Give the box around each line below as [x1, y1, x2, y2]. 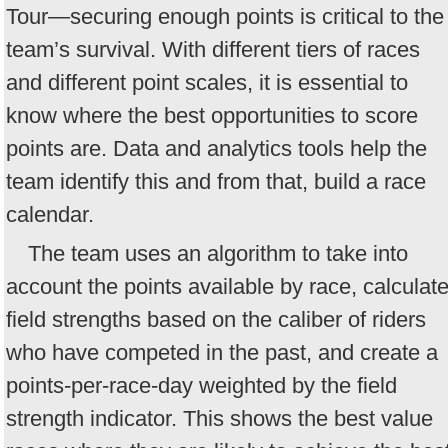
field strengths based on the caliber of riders [6, 306, 426, 332]
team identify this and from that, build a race [6, 169, 426, 195]
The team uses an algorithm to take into [28, 240, 408, 266]
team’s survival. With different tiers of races [6, 37, 420, 63]
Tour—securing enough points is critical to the [6, 4, 444, 30]
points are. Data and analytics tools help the [6, 136, 427, 162]
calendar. [6, 202, 94, 228]
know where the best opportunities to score [6, 103, 418, 129]
